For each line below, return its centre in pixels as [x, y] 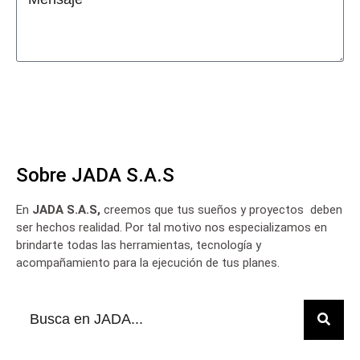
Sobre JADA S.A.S [95, 176]
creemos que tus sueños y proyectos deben [221, 210]
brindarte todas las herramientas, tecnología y [139, 245]
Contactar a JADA [180, 94]
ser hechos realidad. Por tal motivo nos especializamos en [172, 228]
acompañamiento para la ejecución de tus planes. [148, 263]
